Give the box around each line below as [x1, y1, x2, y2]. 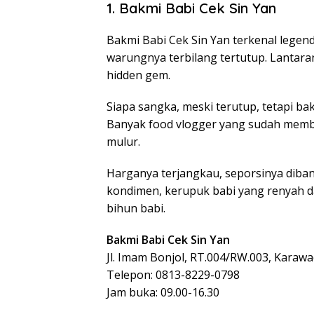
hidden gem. [107, 67, 170, 83]
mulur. [107, 134, 140, 149]
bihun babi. [107, 200, 165, 216]
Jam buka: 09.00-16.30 [107, 285, 219, 300]
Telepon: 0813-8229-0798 [107, 267, 240, 282]
